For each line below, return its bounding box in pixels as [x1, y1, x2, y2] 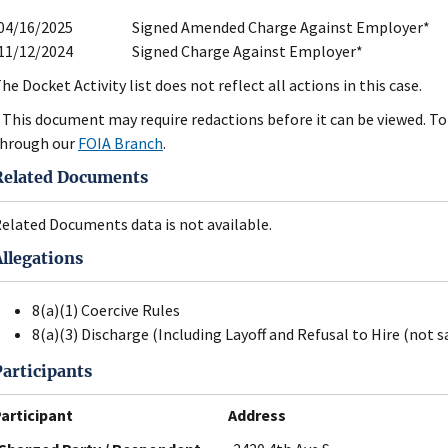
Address [228, 405, 286, 426]
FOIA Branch [78, 133, 163, 154]
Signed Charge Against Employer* [132, 41, 363, 62]
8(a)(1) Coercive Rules [32, 300, 180, 321]
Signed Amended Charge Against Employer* [132, 17, 430, 38]
